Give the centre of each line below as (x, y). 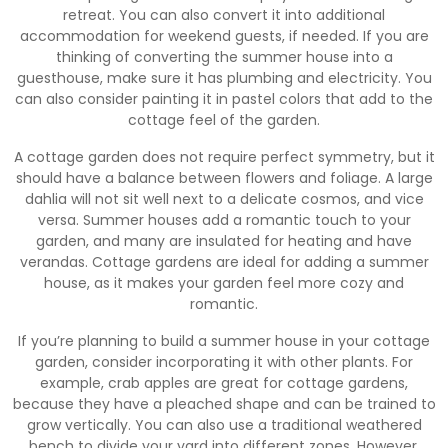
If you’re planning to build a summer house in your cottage (224, 340)
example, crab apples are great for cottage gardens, (224, 382)
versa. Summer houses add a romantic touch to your (224, 219)
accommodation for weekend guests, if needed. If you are (224, 35)
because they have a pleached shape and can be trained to (224, 403)
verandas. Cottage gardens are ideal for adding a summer (224, 261)
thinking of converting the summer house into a (224, 56)
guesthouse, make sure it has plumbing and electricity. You (224, 77)
